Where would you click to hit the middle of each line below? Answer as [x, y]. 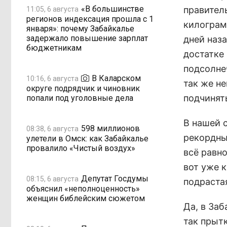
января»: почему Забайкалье [80, 29]
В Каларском [116, 78]
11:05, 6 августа [52, 9]
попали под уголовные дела [80, 98]
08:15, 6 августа [52, 179]
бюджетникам [54, 48]
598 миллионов [110, 128]
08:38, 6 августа [52, 128]
